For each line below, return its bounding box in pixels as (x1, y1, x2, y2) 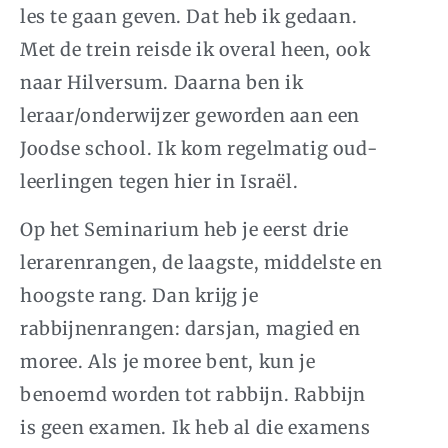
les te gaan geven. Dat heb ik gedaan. (20, 4, 358, 28)
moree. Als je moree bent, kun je (20, 349, 316, 373)
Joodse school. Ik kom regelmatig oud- (20, 136, 378, 160)
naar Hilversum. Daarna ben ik (20, 70, 304, 94)
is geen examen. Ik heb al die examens (20, 415, 371, 439)
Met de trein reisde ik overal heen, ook (20, 37, 371, 61)
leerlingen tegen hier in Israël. (20, 169, 299, 193)
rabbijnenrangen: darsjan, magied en (20, 316, 362, 340)
